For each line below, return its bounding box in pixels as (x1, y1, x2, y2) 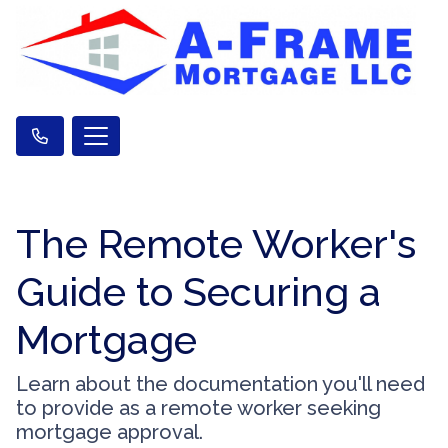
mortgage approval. (16, 419, 203, 444)
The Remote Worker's (16, 219, 416, 267)
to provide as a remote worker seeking (16, 395, 381, 420)
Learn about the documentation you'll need (16, 371, 425, 396)
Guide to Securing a (16, 267, 381, 315)
